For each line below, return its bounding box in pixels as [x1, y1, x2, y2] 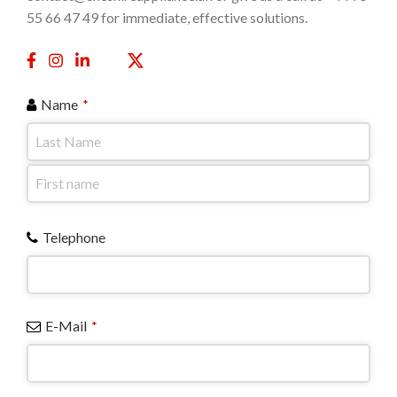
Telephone [43, 229, 106, 245]
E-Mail [45, 317, 88, 334]
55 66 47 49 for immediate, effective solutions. [27, 9, 308, 26]
